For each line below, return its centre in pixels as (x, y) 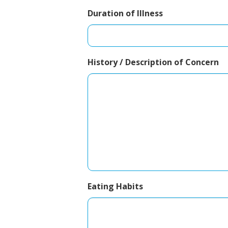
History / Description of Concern (153, 62)
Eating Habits (115, 186)
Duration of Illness (125, 13)
